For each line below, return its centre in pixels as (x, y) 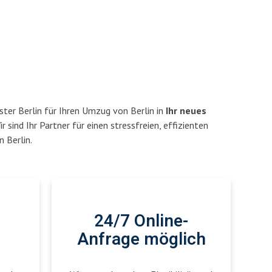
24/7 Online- (141, 221)
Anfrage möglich (141, 240)
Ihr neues (186, 110)
